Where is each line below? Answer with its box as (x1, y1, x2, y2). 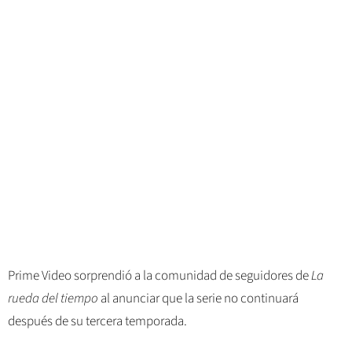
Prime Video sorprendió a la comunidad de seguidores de (8, 266, 311, 285)
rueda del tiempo (8, 288, 98, 308)
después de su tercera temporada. (8, 311, 187, 331)
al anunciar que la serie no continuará (98, 288, 299, 308)
